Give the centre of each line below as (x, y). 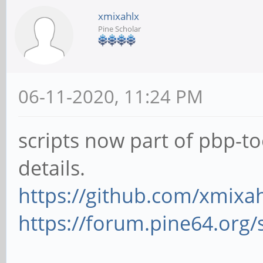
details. (52, 168)
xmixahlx (119, 16)
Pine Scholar (119, 28)
